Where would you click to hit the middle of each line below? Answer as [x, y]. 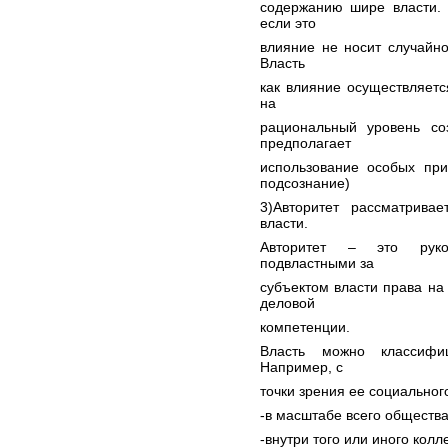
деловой [287, 303]
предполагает [305, 143]
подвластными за [317, 263]
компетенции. [305, 327]
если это [288, 23]
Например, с [301, 367]
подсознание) [305, 183]
